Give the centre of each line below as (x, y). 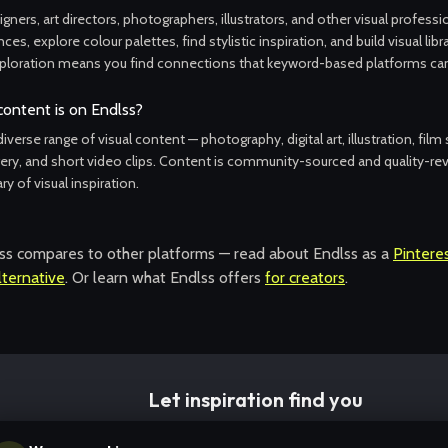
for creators (305, 277)
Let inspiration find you (256, 399)
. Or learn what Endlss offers (163, 277)
